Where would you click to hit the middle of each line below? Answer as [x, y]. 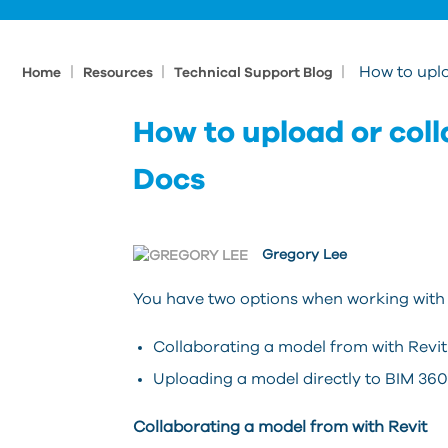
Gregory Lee [304, 255]
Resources [119, 73]
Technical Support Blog [255, 73]
